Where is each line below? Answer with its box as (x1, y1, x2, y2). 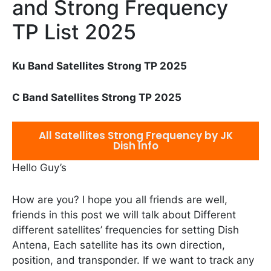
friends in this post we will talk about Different (12, 208, 236, 221)
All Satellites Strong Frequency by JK (38, 128, 233, 143)
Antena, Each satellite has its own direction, (12, 238, 225, 251)
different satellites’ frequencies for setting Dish (12, 223, 239, 236)
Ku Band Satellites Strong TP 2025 (12, 60, 187, 73)
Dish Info (113, 139, 158, 154)
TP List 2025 (12, 19, 136, 45)
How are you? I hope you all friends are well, (12, 193, 227, 206)
